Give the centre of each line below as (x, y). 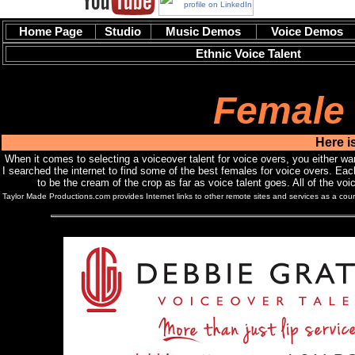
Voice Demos (307, 31)
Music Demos (204, 31)
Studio (123, 31)
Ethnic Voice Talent (249, 53)
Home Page (51, 31)
